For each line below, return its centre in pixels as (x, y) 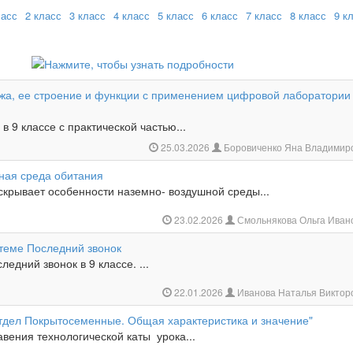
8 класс (308, 15)
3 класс (87, 15)
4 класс (132, 15)
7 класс (264, 15)
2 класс (43, 15)
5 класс (176, 15)
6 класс (220, 15)
